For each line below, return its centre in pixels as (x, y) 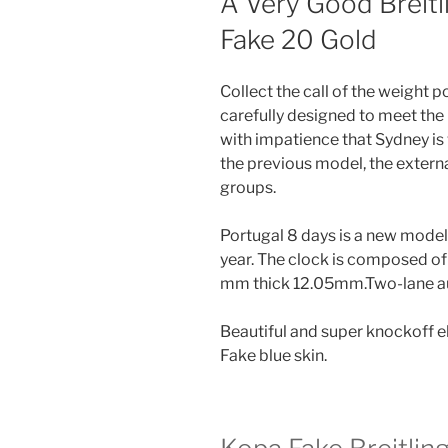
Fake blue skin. (273, 356)
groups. (248, 188)
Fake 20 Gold (298, 39)
